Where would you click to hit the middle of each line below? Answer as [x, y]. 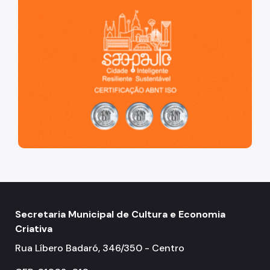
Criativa [34, 228]
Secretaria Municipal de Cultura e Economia [120, 214]
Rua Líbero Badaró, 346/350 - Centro [100, 248]
